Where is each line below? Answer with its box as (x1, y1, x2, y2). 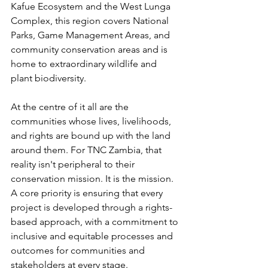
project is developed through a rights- (11, 202, 172, 213)
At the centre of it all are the (11, 101, 131, 112)
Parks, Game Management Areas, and (11, 29, 172, 41)
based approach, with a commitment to (11, 216, 181, 227)
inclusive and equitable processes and (11, 230, 175, 242)
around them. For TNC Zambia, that (11, 144, 164, 156)
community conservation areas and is (11, 44, 170, 55)
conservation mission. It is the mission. (11, 173, 176, 184)
